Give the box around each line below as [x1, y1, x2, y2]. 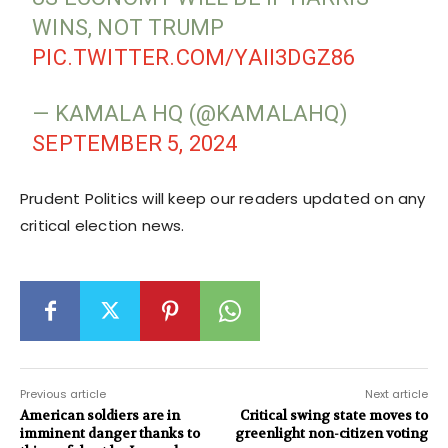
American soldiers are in [20, 406, 180, 424]
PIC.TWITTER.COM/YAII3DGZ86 [32, 44, 356, 70]
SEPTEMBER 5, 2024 [32, 130, 238, 156]
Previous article [20, 385, 106, 402]
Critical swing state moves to [239, 406, 428, 424]
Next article [364, 385, 428, 402]
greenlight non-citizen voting [234, 424, 428, 442]
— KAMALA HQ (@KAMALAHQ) [32, 100, 348, 126]
